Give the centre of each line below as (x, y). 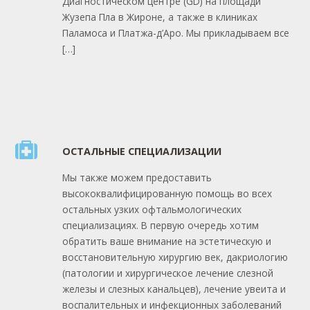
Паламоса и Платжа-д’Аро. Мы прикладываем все (175, 33)
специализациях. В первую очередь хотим (160, 225)
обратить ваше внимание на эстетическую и (166, 241)
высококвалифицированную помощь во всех (167, 193)
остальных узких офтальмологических (152, 209)
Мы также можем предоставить (137, 177)
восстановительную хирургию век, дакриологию (175, 257)
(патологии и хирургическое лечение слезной (167, 273)
